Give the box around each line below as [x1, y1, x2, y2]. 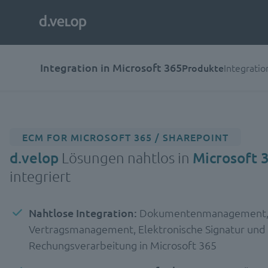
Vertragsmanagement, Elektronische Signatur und [29, 222, 266, 236]
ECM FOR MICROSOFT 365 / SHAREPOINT [22, 130, 229, 144]
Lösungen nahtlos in [59, 148, 193, 166]
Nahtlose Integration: [29, 206, 137, 220]
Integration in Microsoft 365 [40, 60, 182, 74]
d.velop [10, 148, 59, 167]
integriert [10, 167, 71, 185]
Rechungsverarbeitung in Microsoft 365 [29, 238, 217, 252]
